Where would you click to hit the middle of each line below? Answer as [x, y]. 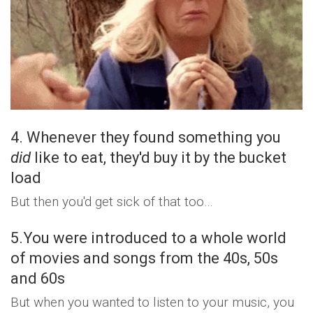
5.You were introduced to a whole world [148, 238]
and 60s [38, 278]
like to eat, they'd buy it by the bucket [159, 157]
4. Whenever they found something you [146, 137]
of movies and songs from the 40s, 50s [144, 258]
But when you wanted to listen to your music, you [152, 302]
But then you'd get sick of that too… [112, 201]
